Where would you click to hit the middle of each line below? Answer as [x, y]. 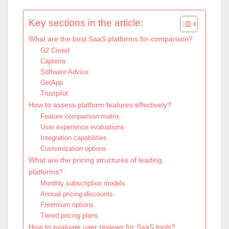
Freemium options [67, 204]
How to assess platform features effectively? [100, 105]
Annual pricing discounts [76, 194]
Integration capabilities [73, 138]
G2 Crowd [55, 50]
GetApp [51, 82]
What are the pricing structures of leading [95, 160]
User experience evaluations [82, 127]
